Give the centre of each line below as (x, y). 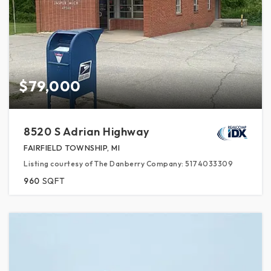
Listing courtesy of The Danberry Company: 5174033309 (128, 163)
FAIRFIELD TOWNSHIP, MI (72, 147)
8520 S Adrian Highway (87, 131)
